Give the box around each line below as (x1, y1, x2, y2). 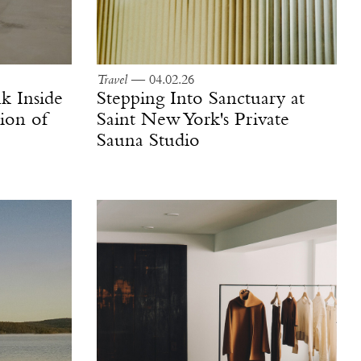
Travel (96, 73, 127, 87)
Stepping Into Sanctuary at (96, 89, 305, 109)
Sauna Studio (96, 131, 200, 151)
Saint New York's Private (96, 110, 289, 130)
